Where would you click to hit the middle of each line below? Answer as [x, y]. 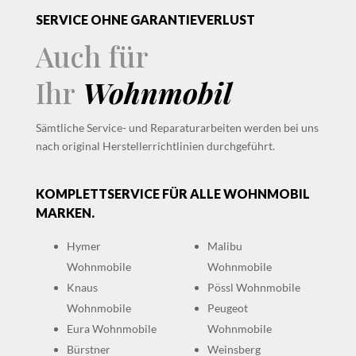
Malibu [224, 246]
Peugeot [227, 308]
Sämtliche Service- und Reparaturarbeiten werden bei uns [177, 128]
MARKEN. [65, 213]
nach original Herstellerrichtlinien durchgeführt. [155, 146]
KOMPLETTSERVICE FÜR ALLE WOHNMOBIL [172, 194]
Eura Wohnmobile [111, 329]
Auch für [91, 56]
